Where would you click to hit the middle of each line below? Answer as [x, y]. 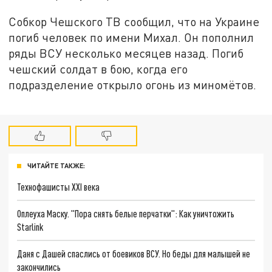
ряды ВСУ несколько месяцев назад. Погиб [126, 53]
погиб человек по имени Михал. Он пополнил [131, 37]
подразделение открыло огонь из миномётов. [133, 84]
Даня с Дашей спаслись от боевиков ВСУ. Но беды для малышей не [134, 253]
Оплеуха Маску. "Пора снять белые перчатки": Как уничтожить [126, 213]
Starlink [30, 226]
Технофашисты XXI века [59, 187]
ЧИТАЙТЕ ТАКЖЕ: [56, 166]
